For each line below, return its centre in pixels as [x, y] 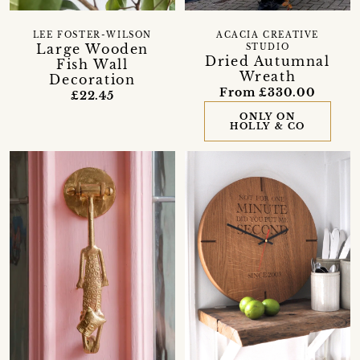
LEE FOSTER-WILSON [92, 35]
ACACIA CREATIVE [267, 35]
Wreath [268, 76]
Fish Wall [92, 64]
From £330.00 [268, 92]
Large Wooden [92, 49]
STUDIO [268, 47]
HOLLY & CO [267, 126]
